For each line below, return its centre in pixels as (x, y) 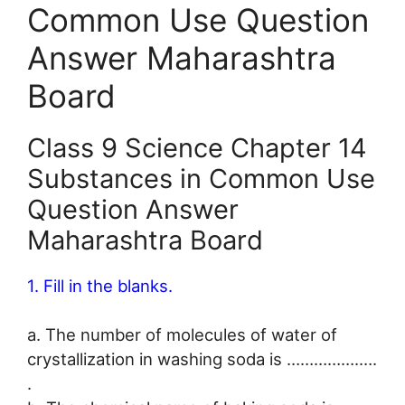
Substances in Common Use (201, 178)
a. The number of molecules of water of (182, 335)
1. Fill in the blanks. (100, 285)
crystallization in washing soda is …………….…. (202, 359)
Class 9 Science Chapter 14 (197, 147)
